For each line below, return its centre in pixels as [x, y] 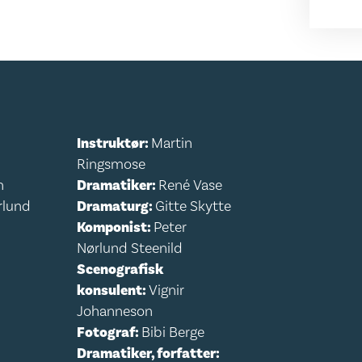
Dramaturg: [116, 206]
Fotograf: [109, 333]
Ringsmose [112, 164]
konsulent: [113, 290]
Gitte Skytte [194, 206]
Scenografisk [120, 269]
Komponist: [116, 227]
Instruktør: [114, 143]
